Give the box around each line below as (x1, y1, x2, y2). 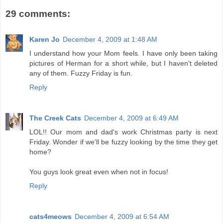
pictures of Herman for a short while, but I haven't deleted (29, 59, 218, 68)
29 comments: (5, 8, 70, 19)
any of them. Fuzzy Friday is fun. (29, 69, 132, 78)
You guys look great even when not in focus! (29, 168, 168, 176)
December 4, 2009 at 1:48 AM (63, 35, 157, 44)
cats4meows (29, 213, 72, 221)
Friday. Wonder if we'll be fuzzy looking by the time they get (29, 138, 218, 146)
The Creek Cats (29, 114, 81, 122)
